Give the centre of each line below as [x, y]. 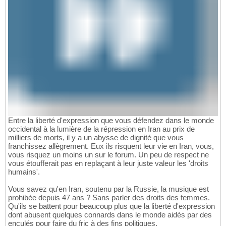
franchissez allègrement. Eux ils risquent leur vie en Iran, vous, [111, 146]
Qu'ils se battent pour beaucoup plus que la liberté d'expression [111, 206]
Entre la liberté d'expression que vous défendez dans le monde [111, 121]
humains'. [24, 172]
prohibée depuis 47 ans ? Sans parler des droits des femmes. [109, 198]
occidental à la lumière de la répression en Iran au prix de [101, 129]
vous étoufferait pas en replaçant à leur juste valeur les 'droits [108, 163]
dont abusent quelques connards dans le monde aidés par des [110, 215]
